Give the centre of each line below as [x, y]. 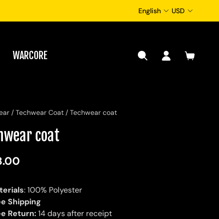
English [150, 11]
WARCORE [30, 56]
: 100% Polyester [53, 190]
